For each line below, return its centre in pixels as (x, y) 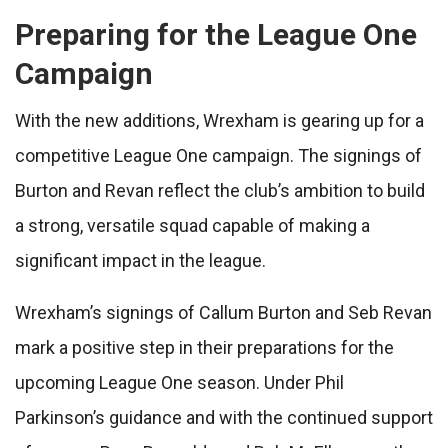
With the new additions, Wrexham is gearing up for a (219, 121)
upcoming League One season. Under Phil (179, 383)
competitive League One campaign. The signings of (218, 156)
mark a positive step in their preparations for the (204, 348)
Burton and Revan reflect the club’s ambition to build (220, 191)
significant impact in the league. (140, 261)
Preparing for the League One (216, 35)
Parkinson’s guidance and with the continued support (224, 418)
